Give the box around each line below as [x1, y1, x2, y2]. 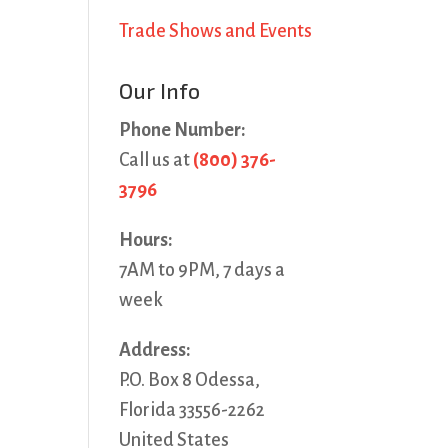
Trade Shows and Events [119, 21, 313, 41]
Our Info [119, 78, 201, 103]
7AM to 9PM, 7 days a [119, 260, 286, 280]
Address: [119, 340, 192, 360]
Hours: [119, 230, 174, 250]
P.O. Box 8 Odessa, [119, 370, 261, 390]
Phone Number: [119, 120, 247, 140]
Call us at [119, 150, 194, 170]
